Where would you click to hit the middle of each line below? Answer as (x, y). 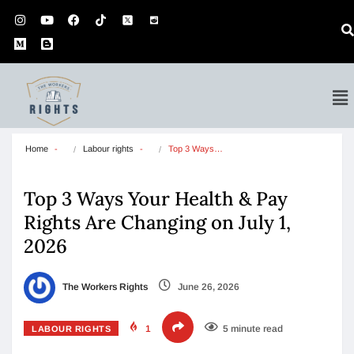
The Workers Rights (104, 287)
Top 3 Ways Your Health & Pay (156, 199)
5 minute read (253, 329)
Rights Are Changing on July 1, (157, 222)
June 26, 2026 (207, 287)
